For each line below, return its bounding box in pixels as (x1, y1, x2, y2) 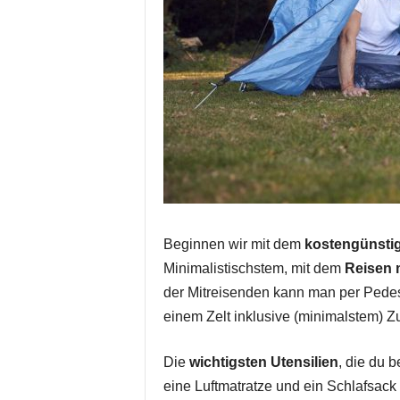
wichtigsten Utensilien (188, 354, 338, 370)
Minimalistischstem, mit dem (162, 261, 345, 276)
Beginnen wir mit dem (162, 237, 304, 252)
